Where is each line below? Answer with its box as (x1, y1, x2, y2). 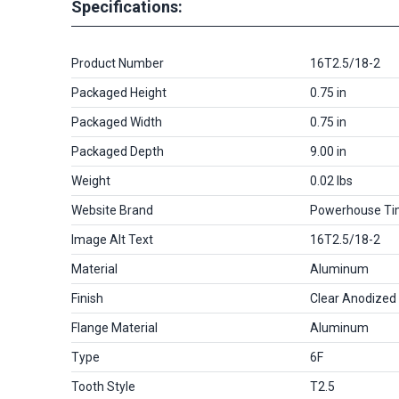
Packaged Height (71, 85, 167, 100)
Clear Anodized (310, 290, 396, 305)
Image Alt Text (71, 232, 153, 247)
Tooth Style (71, 379, 135, 394)
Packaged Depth (71, 143, 164, 159)
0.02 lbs (310, 173, 353, 188)
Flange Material (71, 320, 158, 335)
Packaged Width (71, 114, 162, 129)
